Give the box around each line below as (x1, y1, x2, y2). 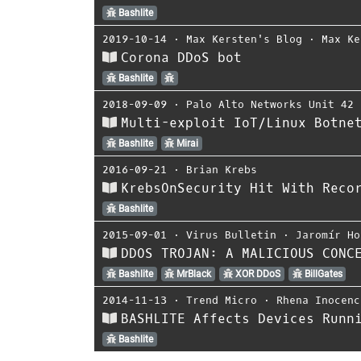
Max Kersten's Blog (186, 31, 302, 46)
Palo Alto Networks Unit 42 (186, 97, 354, 111)
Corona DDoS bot (121, 48, 242, 66)
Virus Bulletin (186, 227, 276, 242)
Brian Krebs (186, 162, 257, 176)
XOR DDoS (232, 268, 280, 280)
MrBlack (174, 268, 212, 280)
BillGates (301, 268, 342, 280)
